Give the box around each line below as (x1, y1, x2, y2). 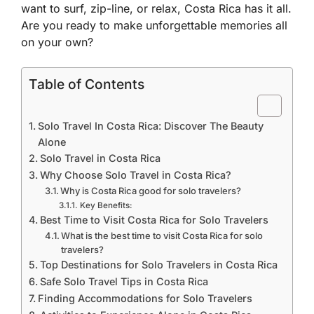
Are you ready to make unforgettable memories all (21, 18, 287, 32)
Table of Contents (29, 76, 144, 93)
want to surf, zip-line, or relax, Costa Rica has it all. (21, 1, 292, 15)
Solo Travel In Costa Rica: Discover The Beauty (37, 120, 264, 132)
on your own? (21, 35, 93, 49)
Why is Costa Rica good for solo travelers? (60, 185, 242, 196)
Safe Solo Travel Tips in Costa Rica (39, 275, 208, 287)
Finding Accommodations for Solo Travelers (37, 292, 252, 304)
